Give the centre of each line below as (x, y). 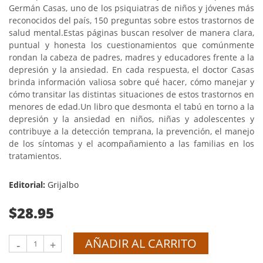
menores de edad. (45, 107)
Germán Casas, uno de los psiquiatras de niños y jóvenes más (131, 8)
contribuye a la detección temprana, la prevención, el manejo (131, 131)
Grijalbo (63, 185)
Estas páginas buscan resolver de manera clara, (159, 33)
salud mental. (36, 33)
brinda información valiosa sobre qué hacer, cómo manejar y (131, 82)
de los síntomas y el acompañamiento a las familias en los (131, 144)
